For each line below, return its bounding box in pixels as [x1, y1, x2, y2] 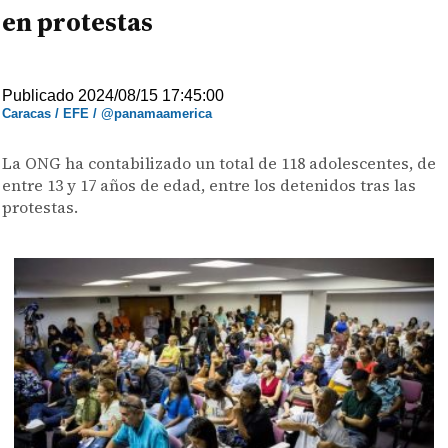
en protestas [2, 4, 154, 40]
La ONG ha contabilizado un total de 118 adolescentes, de [2, 152, 437, 174]
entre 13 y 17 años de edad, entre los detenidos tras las [2, 174, 417, 196]
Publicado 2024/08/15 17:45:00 [2, 87, 225, 104]
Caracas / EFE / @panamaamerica [2, 106, 213, 121]
